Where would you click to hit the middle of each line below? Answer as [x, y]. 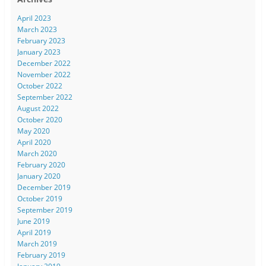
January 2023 [39, 52]
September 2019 [45, 210]
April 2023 [34, 18]
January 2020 [39, 176]
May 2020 [33, 131]
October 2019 [39, 198]
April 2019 [34, 232]
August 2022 [38, 108]
